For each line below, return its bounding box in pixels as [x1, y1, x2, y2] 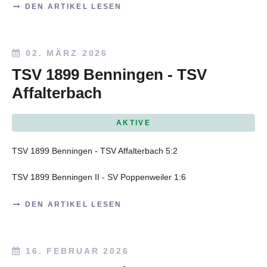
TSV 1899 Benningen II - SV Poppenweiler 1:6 [12, 172, 186, 182]
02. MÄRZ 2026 [25, 48, 108, 58]
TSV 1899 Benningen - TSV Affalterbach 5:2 [12, 145, 178, 156]
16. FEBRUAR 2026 [25, 246, 129, 256]
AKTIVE [116, 119, 151, 127]
